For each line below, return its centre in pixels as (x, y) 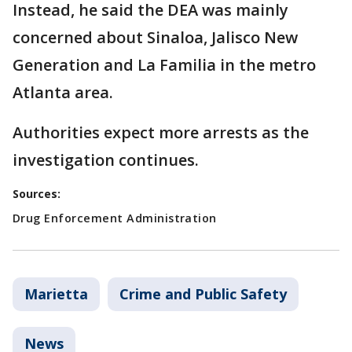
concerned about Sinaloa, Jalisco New (155, 37)
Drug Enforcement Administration (115, 218)
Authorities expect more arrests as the (161, 132)
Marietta (56, 294)
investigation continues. (108, 160)
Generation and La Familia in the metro (164, 65)
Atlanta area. (63, 92)
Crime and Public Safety (203, 294)
